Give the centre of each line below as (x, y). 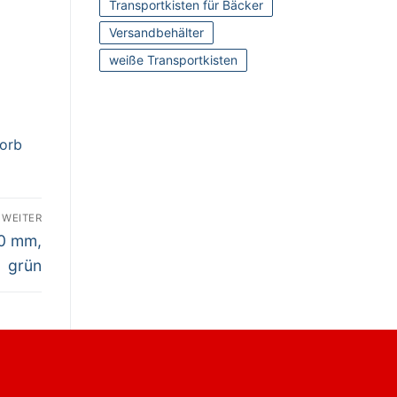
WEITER (22, 218)
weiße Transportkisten (173, 60)
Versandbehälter (156, 33)
